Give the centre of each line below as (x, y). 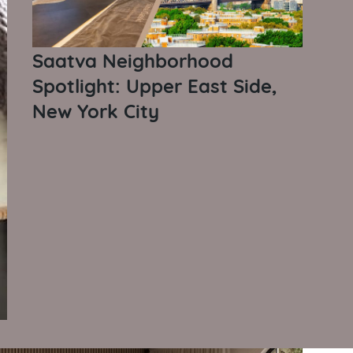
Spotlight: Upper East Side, (155, 84)
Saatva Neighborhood (133, 59)
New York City (96, 110)
